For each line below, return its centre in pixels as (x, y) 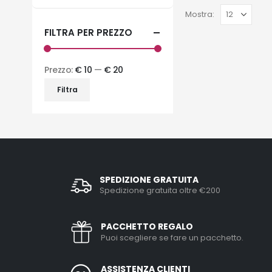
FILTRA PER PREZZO (88, 32)
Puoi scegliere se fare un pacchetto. (172, 237)
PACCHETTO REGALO (147, 226)
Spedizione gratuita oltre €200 (160, 190)
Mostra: (199, 15)
